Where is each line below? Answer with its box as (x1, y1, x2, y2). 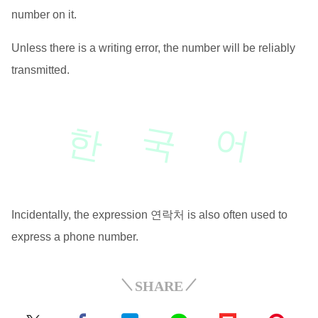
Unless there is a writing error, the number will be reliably (11, 42, 295, 55)
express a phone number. (11, 231, 138, 243)
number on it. (11, 9, 77, 21)
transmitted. (11, 64, 70, 77)
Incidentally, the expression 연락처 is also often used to (11, 209, 287, 221)
